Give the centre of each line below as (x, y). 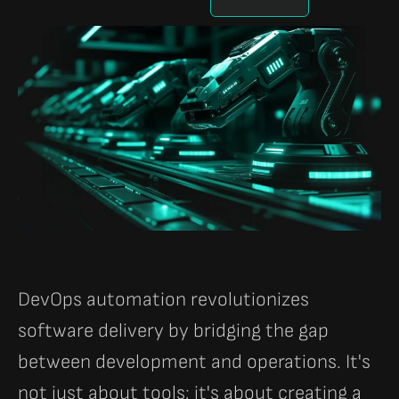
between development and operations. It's (194, 362)
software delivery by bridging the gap (173, 330)
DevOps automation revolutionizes (163, 299)
